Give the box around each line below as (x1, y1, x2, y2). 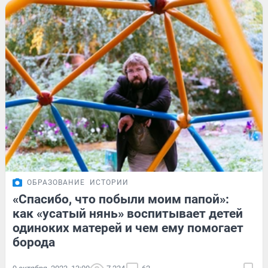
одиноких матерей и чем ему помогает (13, 220, 243, 235)
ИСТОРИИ (90, 178, 129, 187)
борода (13, 234, 55, 249)
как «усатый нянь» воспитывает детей (13, 206, 243, 221)
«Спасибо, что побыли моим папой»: (13, 191, 229, 206)
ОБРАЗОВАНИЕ (27, 178, 85, 187)
